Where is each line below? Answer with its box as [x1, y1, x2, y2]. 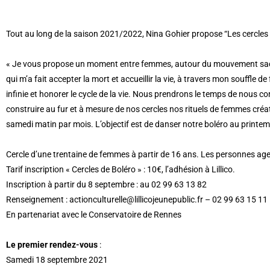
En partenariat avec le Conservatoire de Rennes [6, 210, 181, 219]
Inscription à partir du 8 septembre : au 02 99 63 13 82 [6, 180, 207, 189]
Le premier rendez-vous [6, 240, 98, 250]
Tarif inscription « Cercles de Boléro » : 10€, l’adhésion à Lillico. [6, 165, 235, 174]
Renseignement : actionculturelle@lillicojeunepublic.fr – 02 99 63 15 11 [6, 195, 268, 204]
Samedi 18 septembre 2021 [6, 255, 108, 265]
